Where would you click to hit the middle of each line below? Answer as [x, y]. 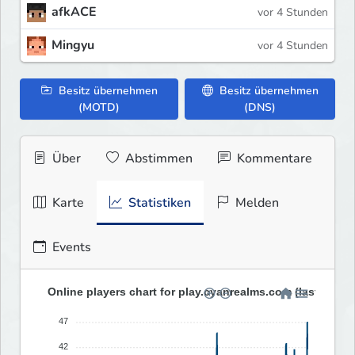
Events [70, 247]
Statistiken [158, 202]
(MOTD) [99, 107]
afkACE [74, 11]
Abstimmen [157, 158]
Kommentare [273, 158]
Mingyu [73, 45]
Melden [256, 202]
